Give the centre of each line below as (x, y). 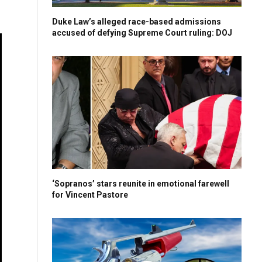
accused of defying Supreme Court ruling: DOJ (142, 32)
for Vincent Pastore (90, 194)
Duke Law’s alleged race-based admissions (137, 21)
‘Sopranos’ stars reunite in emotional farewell (141, 183)
